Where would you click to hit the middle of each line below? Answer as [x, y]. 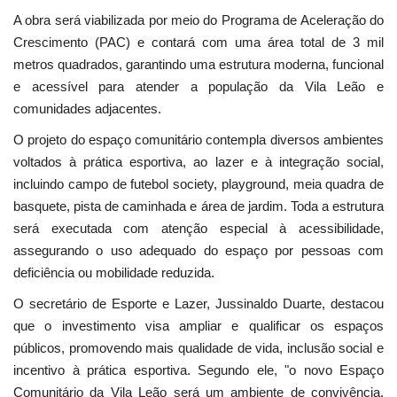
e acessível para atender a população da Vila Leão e [198, 86]
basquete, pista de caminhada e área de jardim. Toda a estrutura [198, 206]
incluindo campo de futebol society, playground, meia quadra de [198, 183]
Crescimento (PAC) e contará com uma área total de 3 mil [198, 42]
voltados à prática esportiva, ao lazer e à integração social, [198, 161]
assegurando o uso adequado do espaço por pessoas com [198, 250]
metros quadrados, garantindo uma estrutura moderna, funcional [198, 64]
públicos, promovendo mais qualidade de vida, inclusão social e [198, 347]
